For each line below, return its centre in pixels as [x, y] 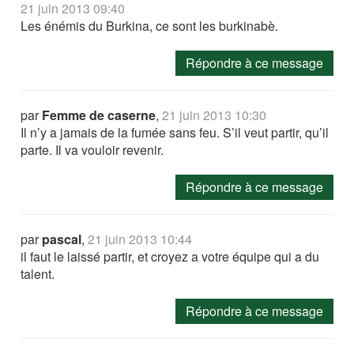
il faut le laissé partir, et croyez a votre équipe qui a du [170, 256]
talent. [38, 273]
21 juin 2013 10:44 [140, 239]
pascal [62, 239]
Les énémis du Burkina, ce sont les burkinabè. [150, 25]
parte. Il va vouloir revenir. [92, 149]
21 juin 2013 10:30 [215, 115]
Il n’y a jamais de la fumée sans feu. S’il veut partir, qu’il [175, 132]
